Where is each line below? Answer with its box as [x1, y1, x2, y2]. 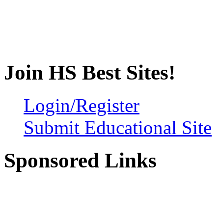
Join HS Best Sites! [4, 61, 175, 84]
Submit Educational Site [24, 117, 212, 138]
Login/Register [24, 95, 139, 116]
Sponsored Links [4, 149, 157, 172]
